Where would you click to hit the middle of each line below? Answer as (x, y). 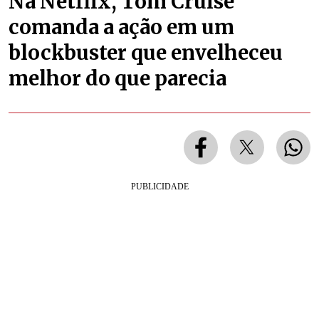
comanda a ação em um (121, 27)
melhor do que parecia (117, 78)
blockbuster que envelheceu (146, 52)
